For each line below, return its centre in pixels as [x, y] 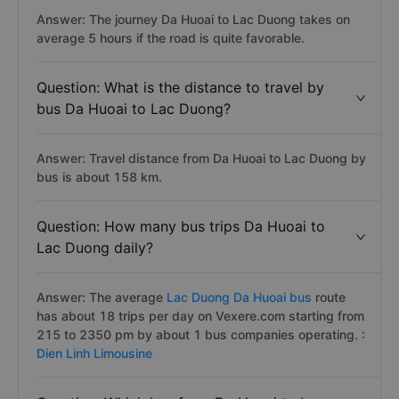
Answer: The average [100, 297]
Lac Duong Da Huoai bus [239, 297]
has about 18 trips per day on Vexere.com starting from [200, 316]
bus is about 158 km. [99, 177]
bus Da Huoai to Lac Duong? [134, 109]
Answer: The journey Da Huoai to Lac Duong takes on [193, 19]
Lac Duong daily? [95, 248]
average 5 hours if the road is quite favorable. [171, 38]
